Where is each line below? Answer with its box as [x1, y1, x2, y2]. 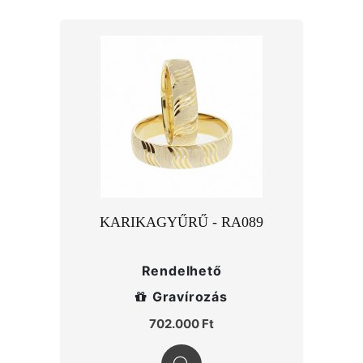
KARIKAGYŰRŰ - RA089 [100, 214, 263, 230]
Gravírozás [152, 288, 228, 305]
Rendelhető [141, 263, 222, 279]
